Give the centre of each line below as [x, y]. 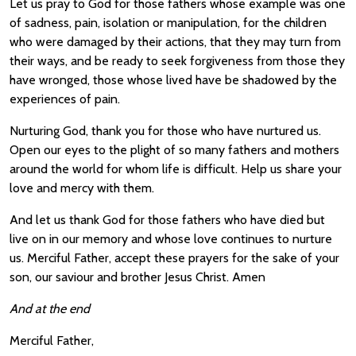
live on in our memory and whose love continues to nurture [171, 239]
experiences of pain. [65, 99]
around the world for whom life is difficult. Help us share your [176, 169]
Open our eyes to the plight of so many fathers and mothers [174, 150]
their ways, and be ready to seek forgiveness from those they [177, 61]
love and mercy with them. [82, 188]
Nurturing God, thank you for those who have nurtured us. [165, 131]
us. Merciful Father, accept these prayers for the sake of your [174, 258]
